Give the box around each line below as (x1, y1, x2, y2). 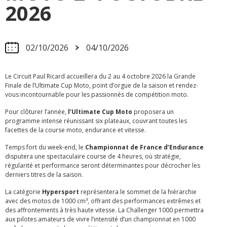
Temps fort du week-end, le (5, 143, 85, 152)
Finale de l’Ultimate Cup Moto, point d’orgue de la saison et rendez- (5, 81, 198, 90)
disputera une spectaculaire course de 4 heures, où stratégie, (5, 152, 181, 161)
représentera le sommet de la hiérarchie (81, 187, 197, 197)
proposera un (132, 107, 174, 117)
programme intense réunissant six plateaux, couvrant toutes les (5, 117, 187, 126)
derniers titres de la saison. (5, 170, 83, 179)
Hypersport (42, 187, 81, 197)
